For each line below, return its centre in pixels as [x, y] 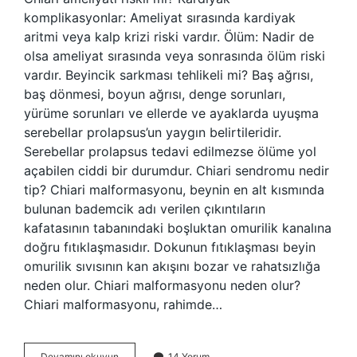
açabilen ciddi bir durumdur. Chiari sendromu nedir [177, 171]
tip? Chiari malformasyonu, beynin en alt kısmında [174, 190]
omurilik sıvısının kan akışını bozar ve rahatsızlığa [172, 266]
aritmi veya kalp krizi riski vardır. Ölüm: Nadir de [169, 37]
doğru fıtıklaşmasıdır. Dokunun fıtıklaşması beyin [170, 247]
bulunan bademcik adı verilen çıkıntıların [145, 209]
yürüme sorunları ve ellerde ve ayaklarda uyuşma [171, 113]
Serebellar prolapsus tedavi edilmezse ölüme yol [170, 151]
